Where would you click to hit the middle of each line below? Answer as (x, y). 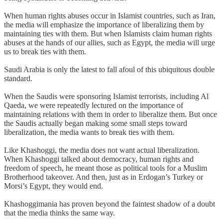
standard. (18, 78)
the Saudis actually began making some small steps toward (96, 123)
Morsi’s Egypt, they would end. (54, 186)
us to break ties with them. (45, 51)
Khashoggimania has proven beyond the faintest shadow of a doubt (110, 204)
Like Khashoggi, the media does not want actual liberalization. (102, 150)
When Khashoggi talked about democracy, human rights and (99, 159)
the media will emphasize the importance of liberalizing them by (104, 24)
